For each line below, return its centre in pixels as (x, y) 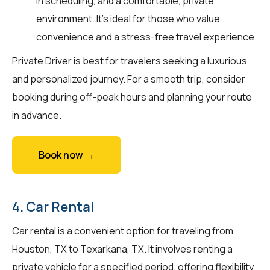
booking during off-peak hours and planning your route (132, 97)
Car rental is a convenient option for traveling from (123, 231)
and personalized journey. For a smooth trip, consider (129, 79)
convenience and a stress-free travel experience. (146, 36)
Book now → (67, 155)
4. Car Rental (53, 206)
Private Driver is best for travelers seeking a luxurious (130, 61)
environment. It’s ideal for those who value (128, 18)
